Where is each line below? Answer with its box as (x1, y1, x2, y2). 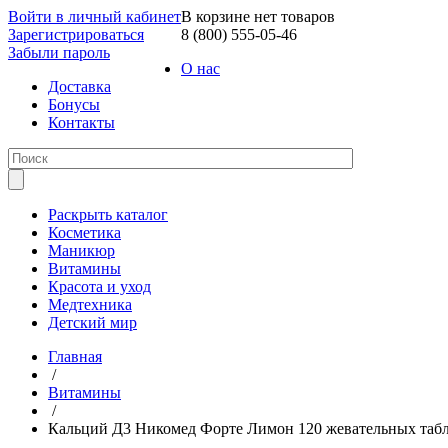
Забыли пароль (8, 44, 110, 61)
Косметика (48, 224, 121, 241)
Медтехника (48, 296, 132, 313)
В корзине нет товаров (181, 8, 335, 25)
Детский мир (48, 314, 137, 331)
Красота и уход (48, 278, 151, 295)
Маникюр (48, 242, 115, 259)
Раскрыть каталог (48, 206, 168, 223)
